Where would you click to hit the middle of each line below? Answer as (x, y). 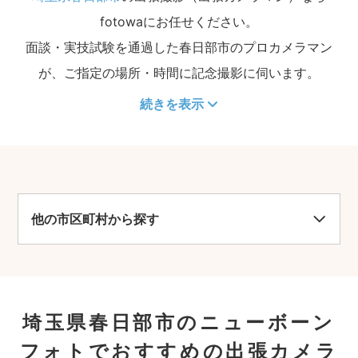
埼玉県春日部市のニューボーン (179, 322)
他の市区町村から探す (95, 219)
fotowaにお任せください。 (179, 22)
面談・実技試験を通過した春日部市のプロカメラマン (179, 47)
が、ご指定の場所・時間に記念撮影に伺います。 (179, 73)
